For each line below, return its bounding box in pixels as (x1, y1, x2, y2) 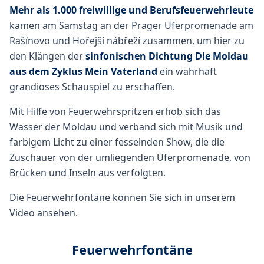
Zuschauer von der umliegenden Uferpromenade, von (9, 150, 250, 164)
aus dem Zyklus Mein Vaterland (9, 64, 157, 78)
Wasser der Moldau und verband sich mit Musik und (9, 120, 243, 133)
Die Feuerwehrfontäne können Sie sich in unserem (9, 190, 235, 204)
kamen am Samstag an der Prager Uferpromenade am (9, 18, 253, 32)
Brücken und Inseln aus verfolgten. (9, 166, 166, 179)
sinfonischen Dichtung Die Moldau (85, 49, 249, 62)
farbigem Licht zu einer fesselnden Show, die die (9, 135, 225, 148)
